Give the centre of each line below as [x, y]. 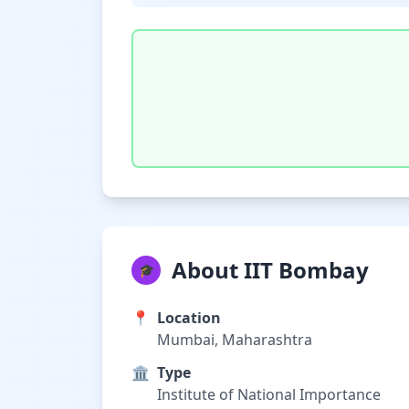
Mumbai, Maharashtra [235, 340]
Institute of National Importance [269, 394]
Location [189, 318]
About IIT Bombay [270, 270]
